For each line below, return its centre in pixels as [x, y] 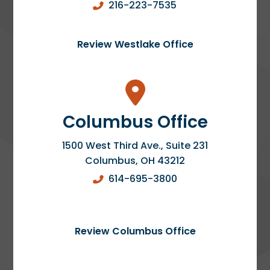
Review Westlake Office [135, 44]
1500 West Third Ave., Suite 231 [135, 145]
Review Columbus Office [135, 231]
